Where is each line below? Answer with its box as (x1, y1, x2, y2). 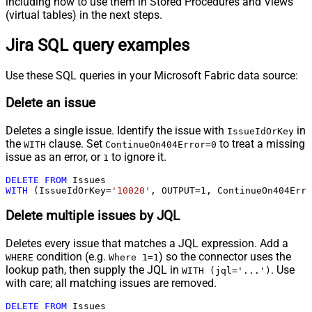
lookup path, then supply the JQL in (6, 263, 182, 276)
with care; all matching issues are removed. (6, 276, 217, 290)
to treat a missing (217, 136, 305, 150)
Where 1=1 (109, 251, 159, 263)
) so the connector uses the (159, 249, 291, 263)
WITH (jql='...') (182, 265, 271, 276)
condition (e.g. (33, 249, 109, 263)
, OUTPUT (150, 185, 195, 196)
